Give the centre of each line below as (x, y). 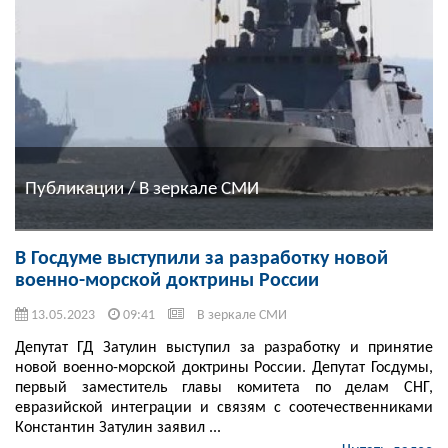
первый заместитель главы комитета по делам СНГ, (224, 388)
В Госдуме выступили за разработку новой (201, 259)
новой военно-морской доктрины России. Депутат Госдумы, (224, 368)
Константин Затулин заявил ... (118, 428)
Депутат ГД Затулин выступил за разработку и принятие (224, 348)
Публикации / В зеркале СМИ (142, 189)
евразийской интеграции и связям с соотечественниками (224, 408)
